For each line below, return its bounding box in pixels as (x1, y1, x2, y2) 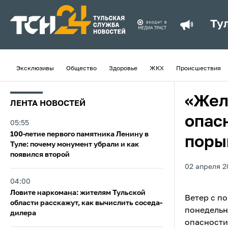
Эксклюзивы (16, 66, 54, 72)
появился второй (10, 151, 70, 158)
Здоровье (109, 66, 137, 72)
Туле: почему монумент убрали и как (10, 141, 139, 148)
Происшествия (176, 66, 221, 72)
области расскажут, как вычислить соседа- (10, 199, 162, 207)
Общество (66, 66, 97, 72)
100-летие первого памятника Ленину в (10, 131, 149, 138)
